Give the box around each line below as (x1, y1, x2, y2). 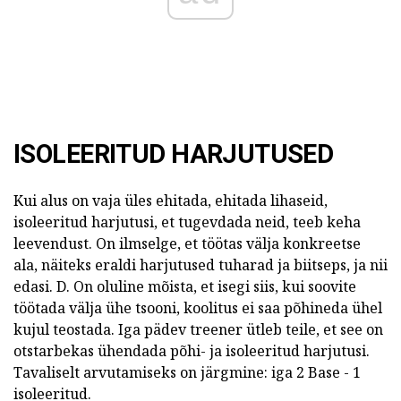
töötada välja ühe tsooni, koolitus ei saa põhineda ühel (13, 298, 382, 319)
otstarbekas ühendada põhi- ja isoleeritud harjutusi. (13, 341, 370, 362)
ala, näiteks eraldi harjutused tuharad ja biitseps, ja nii (13, 255, 388, 276)
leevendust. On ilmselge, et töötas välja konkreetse (13, 234, 361, 254)
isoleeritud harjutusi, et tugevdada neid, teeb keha (13, 212, 361, 233)
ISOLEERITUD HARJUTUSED (13, 139, 334, 170)
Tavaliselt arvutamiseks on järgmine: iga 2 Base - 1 (13, 363, 361, 383)
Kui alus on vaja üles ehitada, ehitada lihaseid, (13, 191, 328, 211)
